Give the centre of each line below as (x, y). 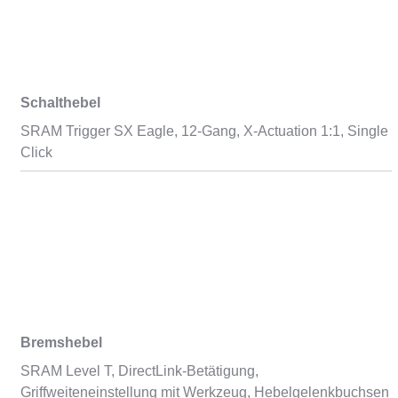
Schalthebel (60, 103)
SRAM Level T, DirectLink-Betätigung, (139, 371)
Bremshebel (61, 342)
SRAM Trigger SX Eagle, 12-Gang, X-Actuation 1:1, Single (204, 131)
